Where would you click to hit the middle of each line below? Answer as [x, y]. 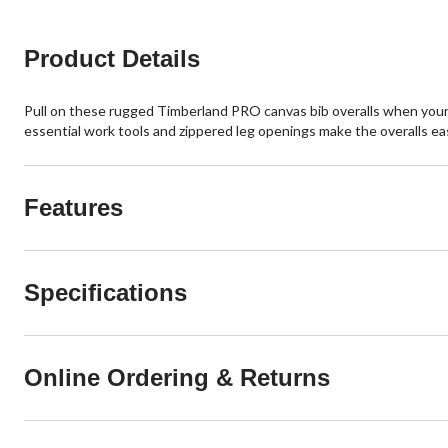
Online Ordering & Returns [177, 377]
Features [73, 207]
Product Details [112, 58]
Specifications [105, 292]
